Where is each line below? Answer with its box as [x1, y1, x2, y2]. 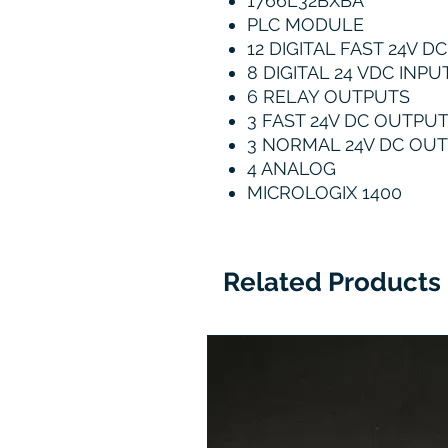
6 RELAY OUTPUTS [247, 86, 410, 108]
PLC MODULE [247, 14, 364, 36]
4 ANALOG [247, 158, 336, 180]
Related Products [223, 267, 441, 298]
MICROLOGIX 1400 [247, 182, 402, 204]
